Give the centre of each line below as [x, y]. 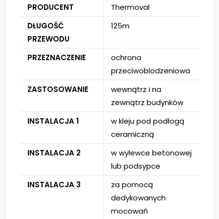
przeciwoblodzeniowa [151, 71]
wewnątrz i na [136, 89]
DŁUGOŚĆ [46, 26]
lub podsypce [136, 166]
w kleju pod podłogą [148, 121]
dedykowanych [138, 198]
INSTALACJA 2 [54, 153]
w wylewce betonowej [151, 153]
